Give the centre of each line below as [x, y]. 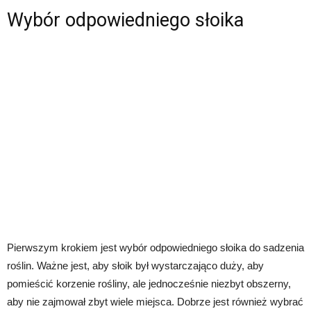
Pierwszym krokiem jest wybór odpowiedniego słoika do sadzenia [155, 247]
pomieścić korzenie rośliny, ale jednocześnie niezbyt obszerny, [149, 283]
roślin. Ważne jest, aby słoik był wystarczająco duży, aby [135, 265]
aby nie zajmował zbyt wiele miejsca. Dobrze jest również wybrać [155, 301]
